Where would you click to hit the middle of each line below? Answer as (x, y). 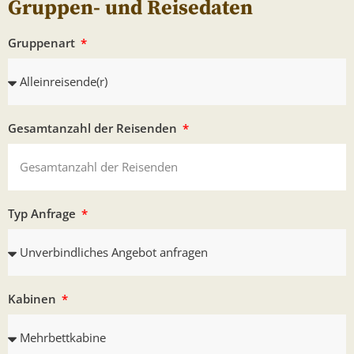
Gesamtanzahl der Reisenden (94, 128)
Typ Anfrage (43, 213)
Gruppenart (43, 42)
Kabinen (34, 298)
